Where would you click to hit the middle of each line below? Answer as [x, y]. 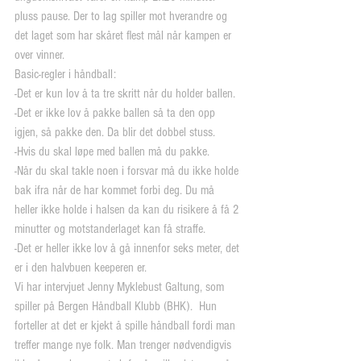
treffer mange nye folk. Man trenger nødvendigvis [124, 344]
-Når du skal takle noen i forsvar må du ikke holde [128, 170]
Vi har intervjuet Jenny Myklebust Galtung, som [121, 286]
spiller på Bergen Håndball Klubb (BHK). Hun [117, 306]
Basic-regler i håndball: [65, 74]
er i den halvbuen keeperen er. [81, 267]
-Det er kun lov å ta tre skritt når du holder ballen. [125, 93]
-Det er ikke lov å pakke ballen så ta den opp [116, 112]
